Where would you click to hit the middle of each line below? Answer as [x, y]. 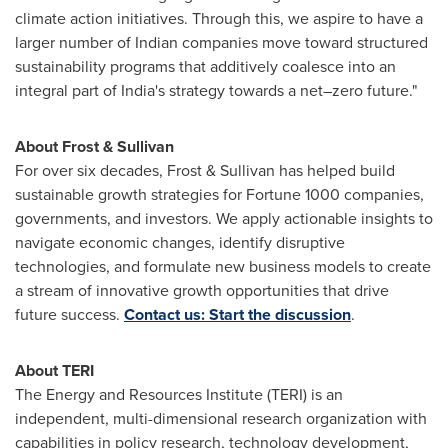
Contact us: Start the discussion [237, 314]
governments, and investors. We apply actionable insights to [224, 218]
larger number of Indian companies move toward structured [221, 42]
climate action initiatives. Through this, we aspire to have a [219, 18]
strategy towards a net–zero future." [291, 90]
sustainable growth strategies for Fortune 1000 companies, [219, 194]
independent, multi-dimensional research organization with [221, 418]
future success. [69, 314]
